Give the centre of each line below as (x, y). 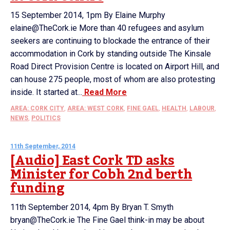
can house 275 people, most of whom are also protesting (113, 79)
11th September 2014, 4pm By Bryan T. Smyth (92, 207)
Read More (104, 92)
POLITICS (46, 118)
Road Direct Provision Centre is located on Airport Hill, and (115, 66)
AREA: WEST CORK (95, 108)
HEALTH (174, 108)
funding (37, 188)
